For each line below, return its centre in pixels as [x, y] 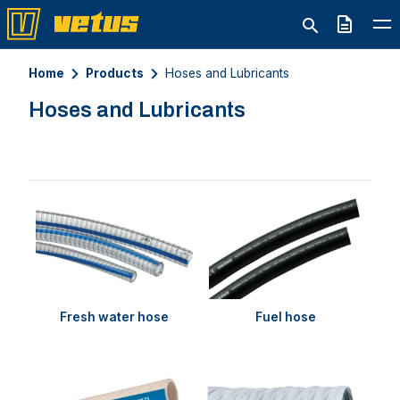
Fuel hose [286, 317]
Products [115, 73]
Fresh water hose [114, 317]
